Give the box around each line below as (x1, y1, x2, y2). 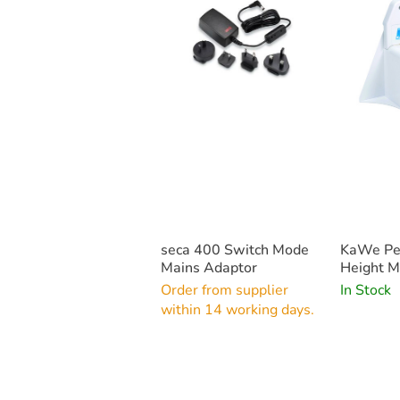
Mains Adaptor (161, 258, 257, 279)
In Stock (339, 280, 391, 301)
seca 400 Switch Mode (161, 240, 309, 261)
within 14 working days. (161, 300, 314, 321)
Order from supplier (161, 280, 288, 301)
